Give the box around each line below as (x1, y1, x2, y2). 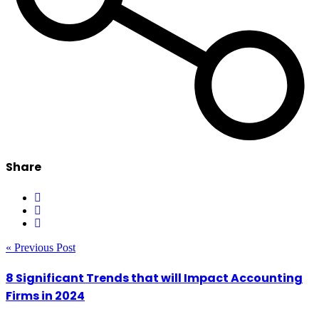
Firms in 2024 (6, 287, 85, 304)
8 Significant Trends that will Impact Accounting (6, 269, 303, 286)
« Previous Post (6, 241, 75, 253)
